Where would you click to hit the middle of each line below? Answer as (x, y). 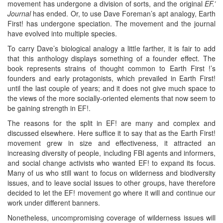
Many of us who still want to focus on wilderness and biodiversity (111, 173)
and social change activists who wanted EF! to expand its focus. (111, 163)
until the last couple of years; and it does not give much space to (111, 88)
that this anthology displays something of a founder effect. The (111, 58)
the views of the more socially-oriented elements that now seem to (111, 98)
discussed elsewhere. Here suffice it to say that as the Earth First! (111, 133)
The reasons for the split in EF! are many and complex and (111, 123)
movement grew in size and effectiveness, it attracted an (111, 143)
